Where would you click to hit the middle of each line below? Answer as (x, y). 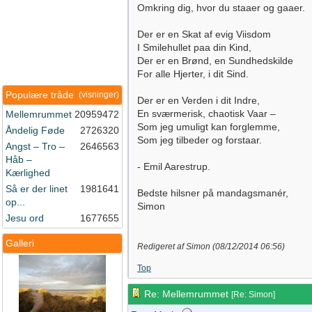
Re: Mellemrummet (186, 294)
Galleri (20, 243)
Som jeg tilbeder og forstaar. (200, 140)
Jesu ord (25, 218)
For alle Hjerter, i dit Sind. (193, 74)
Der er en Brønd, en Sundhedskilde (215, 61)
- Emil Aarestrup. (174, 166)
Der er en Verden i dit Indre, (198, 100)
